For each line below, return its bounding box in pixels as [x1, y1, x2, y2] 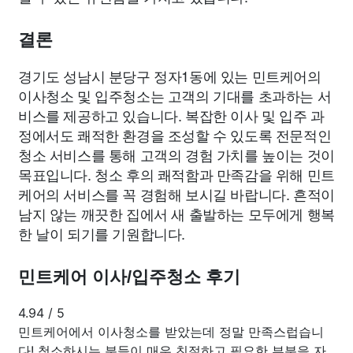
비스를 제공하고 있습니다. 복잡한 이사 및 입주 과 [18, 104, 325, 125]
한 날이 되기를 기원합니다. [18, 222, 185, 243]
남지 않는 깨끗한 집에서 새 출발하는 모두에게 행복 [18, 203, 335, 224]
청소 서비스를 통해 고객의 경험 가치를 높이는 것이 [18, 143, 335, 165]
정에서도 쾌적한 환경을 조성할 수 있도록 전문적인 [18, 124, 332, 145]
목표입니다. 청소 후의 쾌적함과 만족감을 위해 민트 [18, 163, 335, 184]
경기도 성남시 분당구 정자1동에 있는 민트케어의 [18, 65, 321, 86]
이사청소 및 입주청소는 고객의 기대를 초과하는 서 [18, 84, 332, 106]
